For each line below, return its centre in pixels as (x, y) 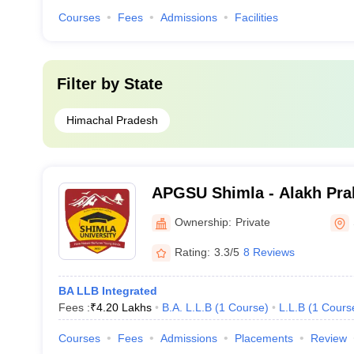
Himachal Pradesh (112, 120)
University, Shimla (220, 213)
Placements (264, 338)
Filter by (90, 84)
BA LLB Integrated (107, 291)
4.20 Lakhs (124, 307)
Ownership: (203, 222)
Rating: (192, 252)
